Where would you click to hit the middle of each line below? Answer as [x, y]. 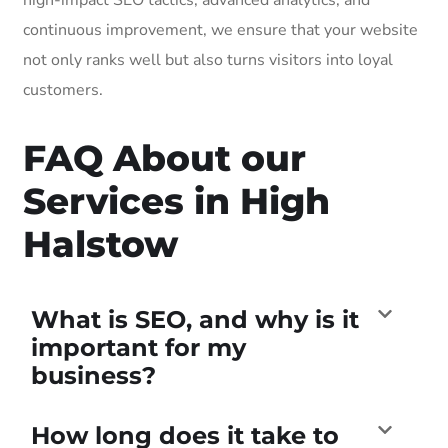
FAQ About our [164, 157]
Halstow [100, 243]
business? [93, 375]
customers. [63, 89]
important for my [138, 347]
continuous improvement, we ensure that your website [220, 29]
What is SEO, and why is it [195, 319]
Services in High [176, 200]
